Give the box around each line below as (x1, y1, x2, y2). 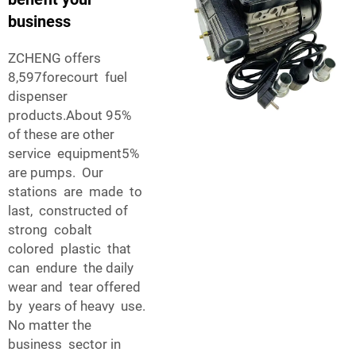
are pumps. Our (8, 164, 103, 180)
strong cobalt (8, 221, 95, 238)
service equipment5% (8, 145, 139, 161)
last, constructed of (8, 202, 131, 219)
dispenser (8, 87, 68, 104)
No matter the (8, 316, 95, 333)
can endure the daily (8, 259, 133, 276)
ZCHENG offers (8, 49, 104, 66)
